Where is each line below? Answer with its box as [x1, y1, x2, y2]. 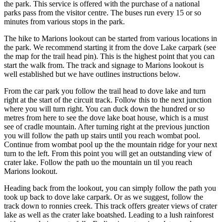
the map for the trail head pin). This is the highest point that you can [4, 52, 215, 61]
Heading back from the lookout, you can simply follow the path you [4, 184, 216, 193]
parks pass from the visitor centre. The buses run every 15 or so [4, 8, 201, 17]
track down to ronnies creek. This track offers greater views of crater [4, 202, 217, 211]
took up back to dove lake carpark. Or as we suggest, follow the [4, 193, 203, 202]
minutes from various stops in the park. [4, 17, 125, 26]
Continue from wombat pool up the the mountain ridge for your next [4, 140, 217, 149]
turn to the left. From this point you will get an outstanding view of [4, 149, 212, 158]
